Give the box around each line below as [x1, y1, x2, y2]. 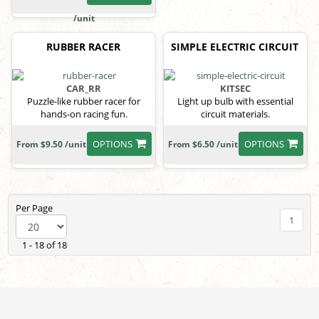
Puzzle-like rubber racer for [27, 95, 140, 108]
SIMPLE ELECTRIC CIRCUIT [171, 39, 298, 53]
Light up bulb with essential [177, 95, 293, 108]
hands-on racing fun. [40, 108, 127, 121]
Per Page [16, 202, 57, 215]
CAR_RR [66, 82, 101, 95]
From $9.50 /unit [16, 138, 86, 151]
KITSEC [220, 82, 251, 95]
